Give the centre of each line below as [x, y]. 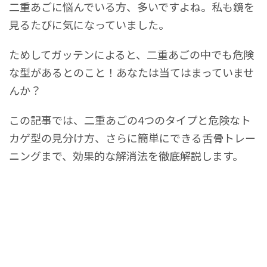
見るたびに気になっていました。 [89, 25]
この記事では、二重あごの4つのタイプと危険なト [130, 120]
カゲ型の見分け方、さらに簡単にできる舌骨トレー [132, 138]
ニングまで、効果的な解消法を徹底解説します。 [126, 156]
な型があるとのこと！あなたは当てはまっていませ [131, 72]
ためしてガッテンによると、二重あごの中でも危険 [131, 55]
